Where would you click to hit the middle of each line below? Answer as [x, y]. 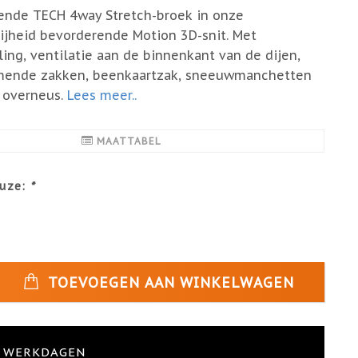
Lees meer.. [101, 95]
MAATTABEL [128, 141]
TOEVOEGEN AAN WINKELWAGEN [168, 282]
